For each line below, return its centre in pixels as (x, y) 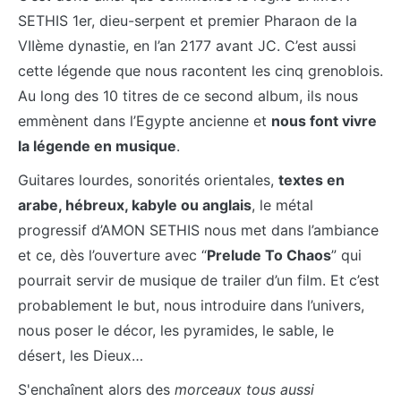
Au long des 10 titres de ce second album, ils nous (188, 95)
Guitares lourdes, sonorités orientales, (148, 179)
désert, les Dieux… (81, 355)
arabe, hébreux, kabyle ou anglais (135, 205)
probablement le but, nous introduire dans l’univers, (191, 305)
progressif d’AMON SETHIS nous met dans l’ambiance (198, 230)
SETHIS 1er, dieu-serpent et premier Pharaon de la (188, 20)
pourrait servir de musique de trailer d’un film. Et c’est (199, 280)
